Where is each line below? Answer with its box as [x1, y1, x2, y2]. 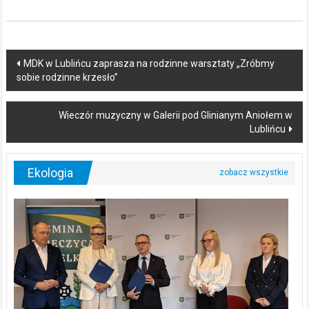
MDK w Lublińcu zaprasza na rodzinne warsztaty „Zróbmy [23, 58, 275, 70]
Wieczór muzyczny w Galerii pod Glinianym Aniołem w [59, 110, 293, 121]
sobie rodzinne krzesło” [16, 72, 118, 83]
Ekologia [27, 166, 73, 181]
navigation [5, 74, 93, 98]
